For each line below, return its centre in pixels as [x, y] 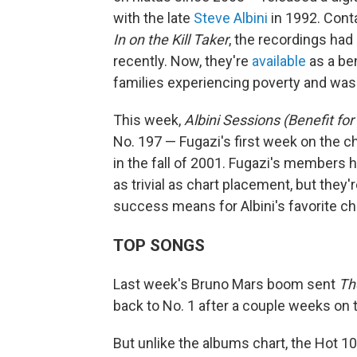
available [279, 61]
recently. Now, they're [182, 61]
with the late [153, 18]
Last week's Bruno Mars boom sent [226, 284]
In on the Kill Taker [171, 40]
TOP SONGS [159, 245]
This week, [149, 120]
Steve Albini [231, 18]
